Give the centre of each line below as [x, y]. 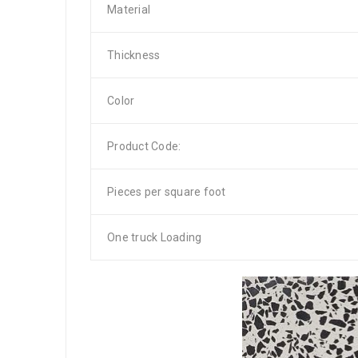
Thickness [134, 55]
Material [129, 10]
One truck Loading [155, 237]
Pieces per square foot [167, 192]
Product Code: [144, 146]
